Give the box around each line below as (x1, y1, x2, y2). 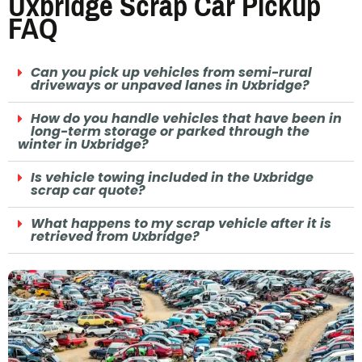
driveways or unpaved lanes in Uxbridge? (31, 76, 309, 95)
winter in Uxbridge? (18, 135, 149, 154)
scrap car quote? (31, 181, 145, 200)
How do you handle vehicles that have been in (31, 109, 342, 128)
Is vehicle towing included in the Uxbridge (31, 168, 314, 187)
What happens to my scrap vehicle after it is (31, 214, 331, 234)
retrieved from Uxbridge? (31, 227, 200, 246)
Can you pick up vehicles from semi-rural (31, 63, 312, 82)
